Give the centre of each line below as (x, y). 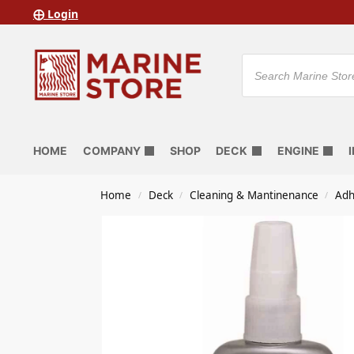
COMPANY (111, 151)
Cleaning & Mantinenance (254, 195)
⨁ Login (55, 13)
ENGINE (298, 151)
